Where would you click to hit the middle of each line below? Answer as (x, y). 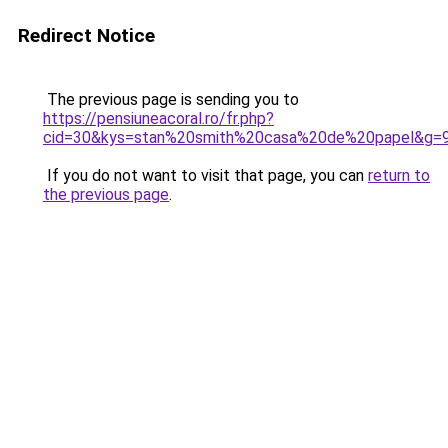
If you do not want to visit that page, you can (205, 175)
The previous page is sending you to (171, 99)
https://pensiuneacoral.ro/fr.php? (158, 118)
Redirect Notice (86, 35)
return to (399, 175)
